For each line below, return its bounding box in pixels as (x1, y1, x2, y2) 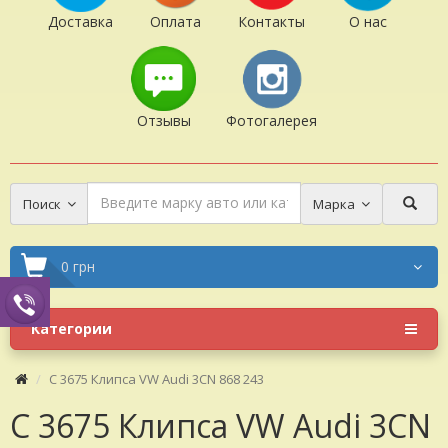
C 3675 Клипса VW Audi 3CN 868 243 (49, 369, 264, 388)
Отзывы (136, 110, 191, 130)
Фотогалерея (226, 110, 317, 130)
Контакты (238, 11, 305, 31)
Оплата (150, 11, 201, 31)
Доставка (48, 11, 113, 31)
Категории (31, 318, 112, 338)
